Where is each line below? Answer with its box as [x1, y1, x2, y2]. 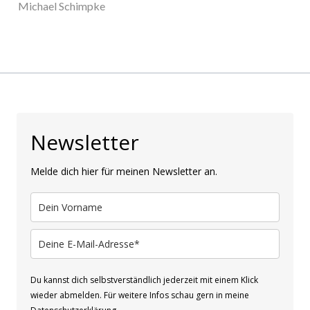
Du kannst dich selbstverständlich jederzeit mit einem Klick [30, 274, 258, 286]
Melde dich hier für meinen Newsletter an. [30, 165, 217, 179]
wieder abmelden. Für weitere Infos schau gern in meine [30, 289, 249, 302]
